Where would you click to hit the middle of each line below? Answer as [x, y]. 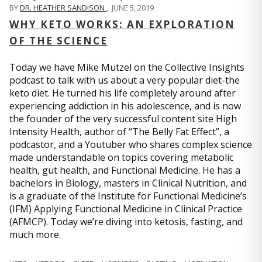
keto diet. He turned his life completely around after [123, 93]
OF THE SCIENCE [58, 40]
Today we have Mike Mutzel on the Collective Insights [127, 67]
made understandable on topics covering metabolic [121, 157]
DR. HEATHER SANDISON [63, 7]
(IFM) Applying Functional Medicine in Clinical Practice [126, 208]
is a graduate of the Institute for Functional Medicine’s [128, 196]
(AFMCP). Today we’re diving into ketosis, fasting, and [126, 221]
